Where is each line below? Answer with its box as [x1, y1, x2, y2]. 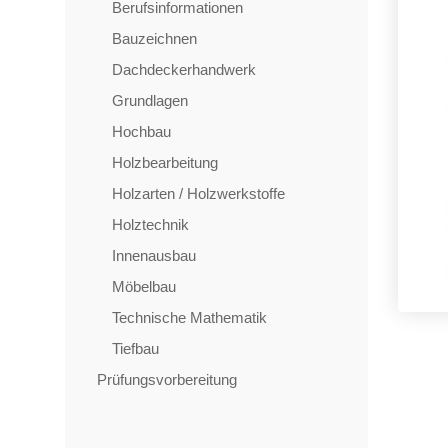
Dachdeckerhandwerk [112, 61, 260, 78]
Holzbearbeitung [112, 154, 222, 171]
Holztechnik [112, 216, 193, 233]
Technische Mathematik [112, 309, 271, 326]
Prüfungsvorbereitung [97, 371, 241, 388]
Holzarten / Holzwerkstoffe [112, 185, 289, 202]
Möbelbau [112, 278, 180, 295]
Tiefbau [112, 340, 163, 357]
